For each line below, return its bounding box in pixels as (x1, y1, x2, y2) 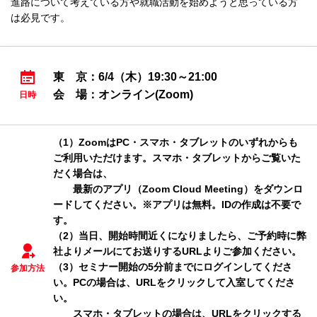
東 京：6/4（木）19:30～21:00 (53, 71, 217, 83)
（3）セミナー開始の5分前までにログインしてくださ (53, 261, 292, 272)
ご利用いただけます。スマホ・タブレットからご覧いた (53, 152, 301, 163)
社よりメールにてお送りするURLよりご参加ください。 (53, 246, 301, 257)
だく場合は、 (53, 168, 113, 179)
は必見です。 (11, 12, 70, 23)
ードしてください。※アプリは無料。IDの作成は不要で (53, 199, 301, 210)
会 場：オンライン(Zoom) (53, 88, 193, 100)
